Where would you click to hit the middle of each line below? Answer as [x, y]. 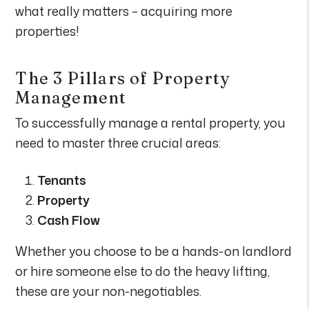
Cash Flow [69, 220]
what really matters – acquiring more [124, 11]
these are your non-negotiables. [109, 291]
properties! [48, 31]
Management [71, 97]
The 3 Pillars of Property [123, 78]
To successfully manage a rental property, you [151, 122]
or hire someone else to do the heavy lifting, [143, 271]
